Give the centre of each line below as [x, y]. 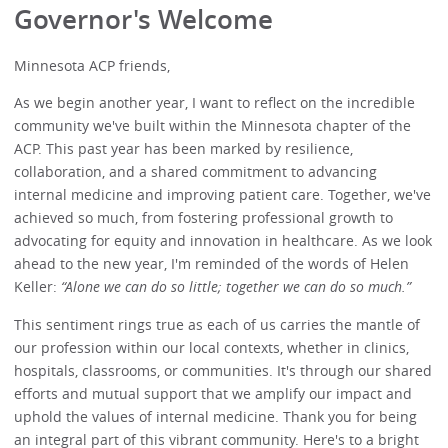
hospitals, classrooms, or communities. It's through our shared [223, 370]
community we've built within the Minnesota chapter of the [213, 126]
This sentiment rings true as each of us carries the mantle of [217, 324]
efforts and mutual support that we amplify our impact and [213, 393]
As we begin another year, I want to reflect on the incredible [215, 103]
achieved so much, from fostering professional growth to [204, 218]
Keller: [38, 287]
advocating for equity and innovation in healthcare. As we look [223, 241]
